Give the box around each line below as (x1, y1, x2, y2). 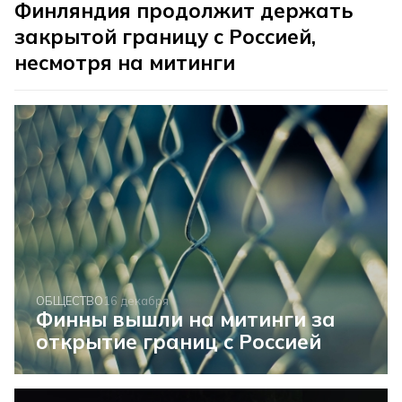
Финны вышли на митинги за (36, 306, 336, 333)
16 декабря (103, 293, 170, 309)
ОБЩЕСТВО (36, 293, 104, 309)
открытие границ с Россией (36, 328, 322, 355)
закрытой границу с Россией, (14, 23, 317, 50)
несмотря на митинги (14, 49, 236, 76)
